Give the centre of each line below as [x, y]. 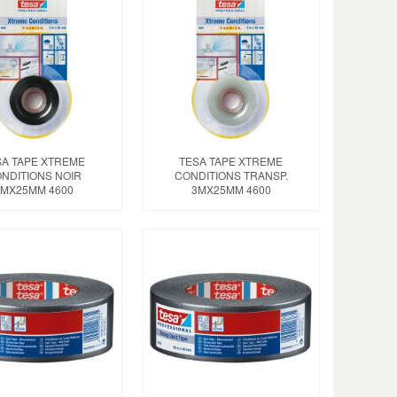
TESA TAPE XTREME [231, 160]
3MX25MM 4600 [231, 189]
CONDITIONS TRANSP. [231, 175]
